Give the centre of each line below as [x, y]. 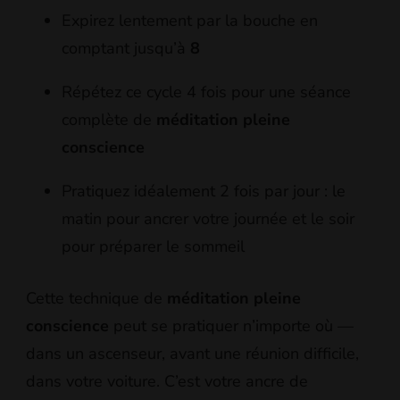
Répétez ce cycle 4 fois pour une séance [206, 92]
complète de [109, 119]
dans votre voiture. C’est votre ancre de [167, 381]
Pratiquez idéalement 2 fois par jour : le [204, 191]
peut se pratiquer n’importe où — [231, 325]
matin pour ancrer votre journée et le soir [208, 218]
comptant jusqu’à [126, 48]
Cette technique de [96, 298]
